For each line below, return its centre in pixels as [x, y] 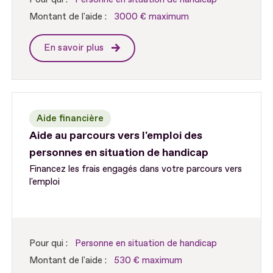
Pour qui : [49, 243]
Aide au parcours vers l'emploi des [116, 135]
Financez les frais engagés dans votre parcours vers [136, 169]
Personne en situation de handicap [146, 243]
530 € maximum [148, 260]
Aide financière [70, 118]
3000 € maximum [152, 16]
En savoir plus [75, 48]
